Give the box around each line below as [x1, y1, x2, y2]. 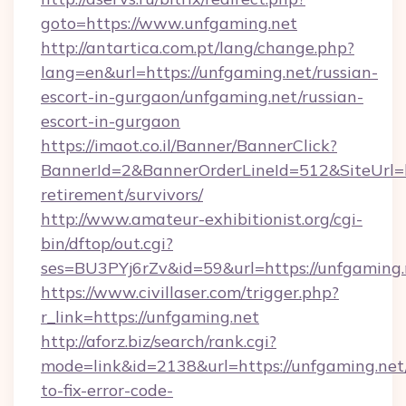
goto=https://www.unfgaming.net [41, 13, 297, 34]
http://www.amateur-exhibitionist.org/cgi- [41, 208, 362, 229]
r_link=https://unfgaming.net [41, 306, 259, 327]
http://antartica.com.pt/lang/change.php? [41, 37, 354, 58]
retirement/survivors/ [41, 184, 203, 205]
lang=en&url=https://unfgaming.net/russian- [41, 62, 378, 82]
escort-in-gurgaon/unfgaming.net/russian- [41, 86, 363, 107]
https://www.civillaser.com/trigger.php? [41, 282, 339, 303]
